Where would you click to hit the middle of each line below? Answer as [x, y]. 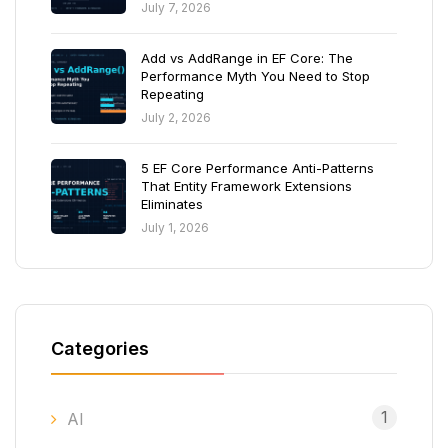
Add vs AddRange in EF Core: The [247, 58]
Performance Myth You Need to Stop [255, 76]
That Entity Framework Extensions [246, 186]
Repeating [172, 94]
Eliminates [172, 204]
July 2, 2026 [176, 117]
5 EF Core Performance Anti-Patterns [257, 168]
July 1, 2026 [175, 227]
